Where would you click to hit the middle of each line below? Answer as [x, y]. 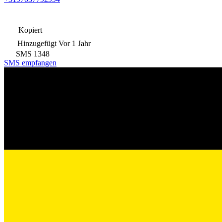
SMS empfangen [30, 62]
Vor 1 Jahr [75, 43]
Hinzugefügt [37, 43]
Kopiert [29, 30]
